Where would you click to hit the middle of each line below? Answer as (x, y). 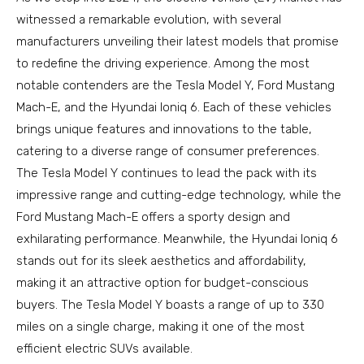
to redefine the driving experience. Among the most (163, 63)
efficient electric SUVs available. (104, 349)
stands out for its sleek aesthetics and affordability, (161, 261)
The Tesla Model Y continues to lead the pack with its (167, 173)
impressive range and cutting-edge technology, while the (179, 195)
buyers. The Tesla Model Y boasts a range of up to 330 (170, 305)
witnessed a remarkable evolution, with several (149, 19)
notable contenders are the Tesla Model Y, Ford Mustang (175, 85)
